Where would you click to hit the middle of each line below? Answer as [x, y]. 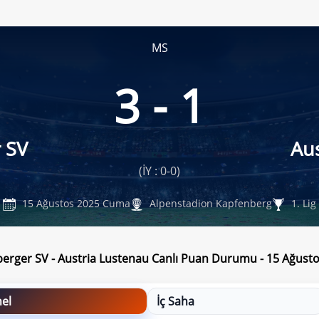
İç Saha [176, 301]
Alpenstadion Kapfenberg [210, 203]
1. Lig [303, 203]
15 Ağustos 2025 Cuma [75, 203]
